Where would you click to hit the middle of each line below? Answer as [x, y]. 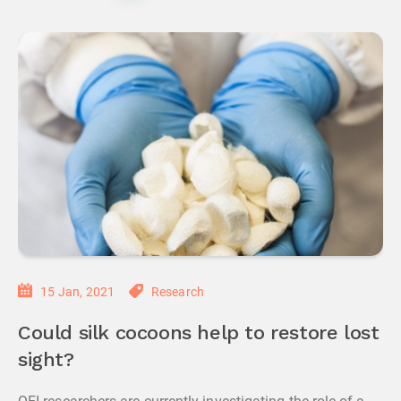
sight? [46, 361]
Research [178, 292]
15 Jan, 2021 [78, 292]
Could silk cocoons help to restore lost [199, 334]
